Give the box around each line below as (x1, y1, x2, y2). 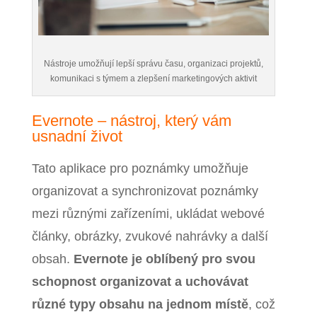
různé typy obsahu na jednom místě (31, 296, 248, 311)
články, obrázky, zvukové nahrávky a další (31, 229, 268, 243)
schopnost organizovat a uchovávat (31, 274, 248, 289)
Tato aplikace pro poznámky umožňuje (31, 161, 248, 175)
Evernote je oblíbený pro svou (73, 251, 255, 266)
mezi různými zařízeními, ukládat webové (31, 206, 265, 221)
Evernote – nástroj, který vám (31, 111, 231, 129)
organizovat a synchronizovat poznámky (31, 183, 258, 198)
